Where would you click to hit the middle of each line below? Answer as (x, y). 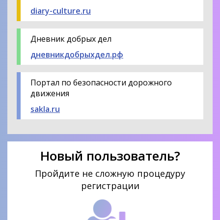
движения (50, 93)
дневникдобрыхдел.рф (77, 54)
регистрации (110, 185)
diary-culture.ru (61, 11)
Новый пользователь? (110, 155)
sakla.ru (45, 109)
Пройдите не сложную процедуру (110, 173)
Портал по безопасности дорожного (101, 82)
